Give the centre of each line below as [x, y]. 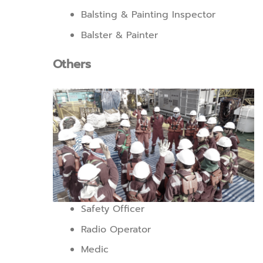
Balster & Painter [120, 35]
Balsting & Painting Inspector [149, 14]
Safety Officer [113, 209]
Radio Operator [116, 229]
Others [72, 64]
